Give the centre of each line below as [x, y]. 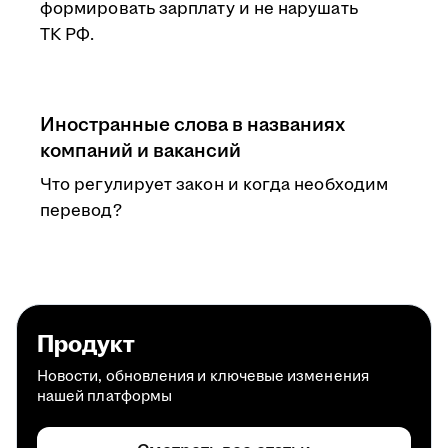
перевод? [81, 211]
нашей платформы [105, 396]
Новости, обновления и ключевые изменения [203, 376]
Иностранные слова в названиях [192, 125]
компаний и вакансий [140, 151]
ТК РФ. [67, 35]
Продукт [86, 345]
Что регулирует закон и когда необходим [214, 185]
